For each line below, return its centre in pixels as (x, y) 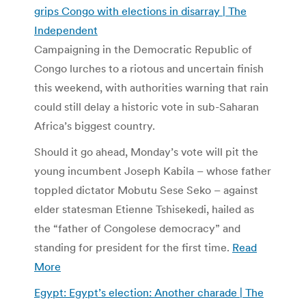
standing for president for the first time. (133, 247)
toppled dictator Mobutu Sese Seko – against (146, 190)
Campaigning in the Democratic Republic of (143, 49)
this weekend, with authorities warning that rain (151, 87)
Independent (66, 30)
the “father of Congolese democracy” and (137, 228)
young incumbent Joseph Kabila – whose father (153, 170)
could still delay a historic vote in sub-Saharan (147, 106)
